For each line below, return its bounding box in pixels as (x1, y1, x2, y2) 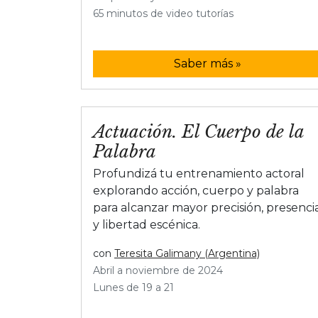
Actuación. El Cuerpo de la (93, 121, 304, 142)
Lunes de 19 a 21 (93, 280, 174, 294)
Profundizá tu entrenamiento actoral (93, 166, 305, 180)
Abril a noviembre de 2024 (93, 263, 223, 277)
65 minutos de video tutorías (93, 6, 234, 20)
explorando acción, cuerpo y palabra (93, 183, 299, 197)
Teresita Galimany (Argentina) (114, 246, 260, 260)
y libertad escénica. (93, 217, 200, 231)
